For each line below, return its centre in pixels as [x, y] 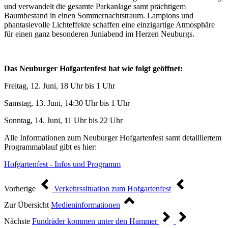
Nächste [17, 221]
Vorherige [20, 189]
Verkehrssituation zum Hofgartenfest [111, 189]
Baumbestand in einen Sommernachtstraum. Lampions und [99, 16]
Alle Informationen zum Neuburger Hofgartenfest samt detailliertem [113, 138]
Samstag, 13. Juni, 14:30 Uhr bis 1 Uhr [67, 103]
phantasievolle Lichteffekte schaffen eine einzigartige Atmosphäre [109, 25]
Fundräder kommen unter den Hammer [96, 221]
